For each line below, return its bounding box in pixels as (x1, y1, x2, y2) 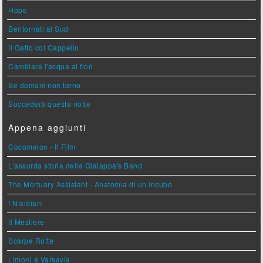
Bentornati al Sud (8, 23, 69, 34)
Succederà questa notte (8, 99, 91, 109)
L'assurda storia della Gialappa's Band (8, 160, 143, 171)
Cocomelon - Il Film (8, 141, 76, 152)
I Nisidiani (8, 198, 43, 208)
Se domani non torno (8, 80, 81, 90)
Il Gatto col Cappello (8, 42, 79, 53)
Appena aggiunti (8, 122, 87, 134)
